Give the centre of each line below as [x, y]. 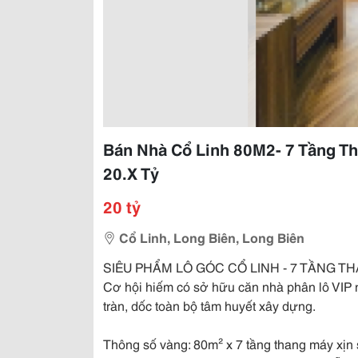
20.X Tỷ [131, 173]
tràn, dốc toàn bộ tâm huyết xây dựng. [209, 305]
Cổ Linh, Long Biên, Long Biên [212, 237]
